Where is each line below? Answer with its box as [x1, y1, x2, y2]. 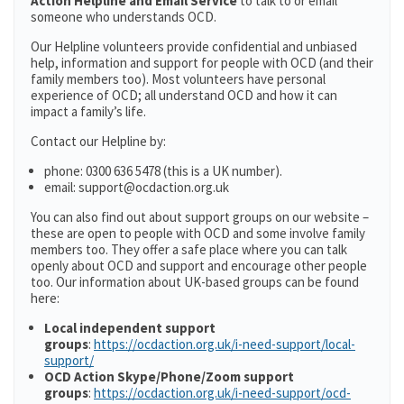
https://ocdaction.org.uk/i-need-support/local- [94, 335, 355, 353]
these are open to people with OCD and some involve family [31, 225, 365, 242]
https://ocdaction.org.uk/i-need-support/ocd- [94, 384, 351, 401]
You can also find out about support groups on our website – [31, 208, 369, 225]
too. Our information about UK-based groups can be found [31, 273, 359, 290]
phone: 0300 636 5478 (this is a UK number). [44, 162, 282, 179]
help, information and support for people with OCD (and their [31, 54, 373, 71]
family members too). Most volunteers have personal [31, 70, 326, 87]
